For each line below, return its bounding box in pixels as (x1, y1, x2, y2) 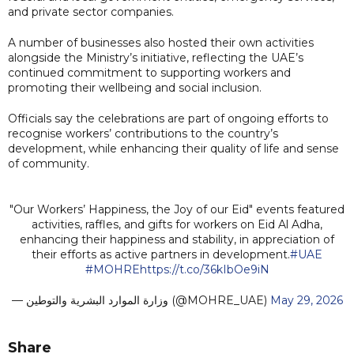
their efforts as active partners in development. (32, 247, 290, 262)
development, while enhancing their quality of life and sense (8, 141, 339, 156)
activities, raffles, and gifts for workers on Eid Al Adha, (32, 217, 322, 232)
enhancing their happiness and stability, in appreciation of (20, 232, 334, 247)
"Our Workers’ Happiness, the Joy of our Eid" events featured (9, 201, 345, 217)
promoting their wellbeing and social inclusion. (8, 80, 262, 95)
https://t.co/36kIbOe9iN (139, 262, 269, 277)
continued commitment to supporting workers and (8, 65, 291, 80)
